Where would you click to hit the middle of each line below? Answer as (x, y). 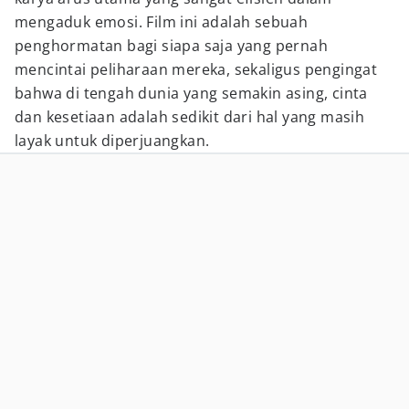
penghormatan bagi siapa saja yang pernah (171, 46)
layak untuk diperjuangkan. (112, 141)
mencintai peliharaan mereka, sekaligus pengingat (196, 69)
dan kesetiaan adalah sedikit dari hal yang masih (190, 117)
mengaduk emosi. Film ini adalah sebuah (162, 22)
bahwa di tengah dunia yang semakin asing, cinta (191, 93)
